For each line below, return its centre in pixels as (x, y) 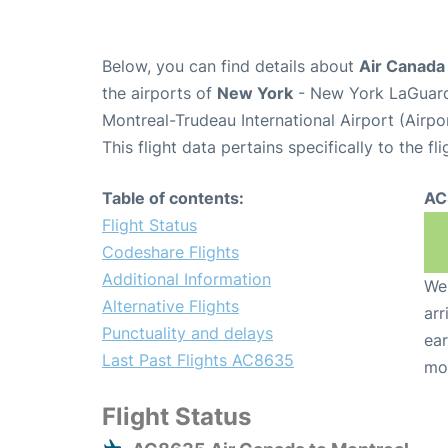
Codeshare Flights (170, 252)
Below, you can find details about (230, 66)
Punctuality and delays (187, 333)
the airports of (159, 93)
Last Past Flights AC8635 (198, 360)
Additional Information (186, 279)
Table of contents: (173, 198)
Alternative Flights (170, 306)
